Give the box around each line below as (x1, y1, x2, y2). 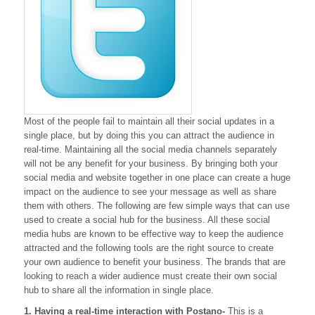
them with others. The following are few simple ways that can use (24, 200, 290, 212)
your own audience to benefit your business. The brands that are (24, 257, 285, 268)
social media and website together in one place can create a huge (24, 172, 290, 184)
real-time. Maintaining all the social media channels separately (24, 144, 277, 155)
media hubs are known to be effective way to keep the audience (24, 229, 283, 240)
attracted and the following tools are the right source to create (24, 243, 274, 254)
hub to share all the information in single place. (24, 285, 214, 296)
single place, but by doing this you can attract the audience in (24, 130, 274, 141)
